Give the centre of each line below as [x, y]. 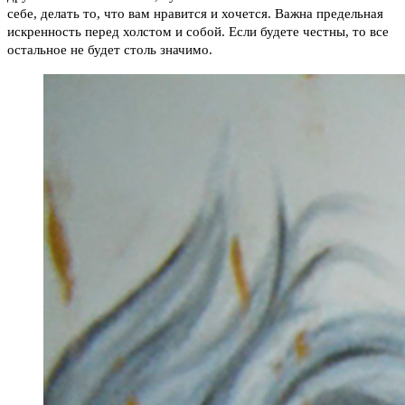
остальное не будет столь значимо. [110, 50]
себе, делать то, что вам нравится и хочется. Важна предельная [195, 14]
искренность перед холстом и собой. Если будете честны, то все [198, 32]
